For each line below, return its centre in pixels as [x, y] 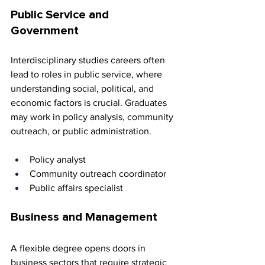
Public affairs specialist [76, 188]
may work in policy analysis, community [93, 117]
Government [45, 31]
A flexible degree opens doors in [79, 248]
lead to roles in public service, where [88, 75]
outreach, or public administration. [81, 131]
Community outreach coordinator [99, 174]
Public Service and [61, 15]
